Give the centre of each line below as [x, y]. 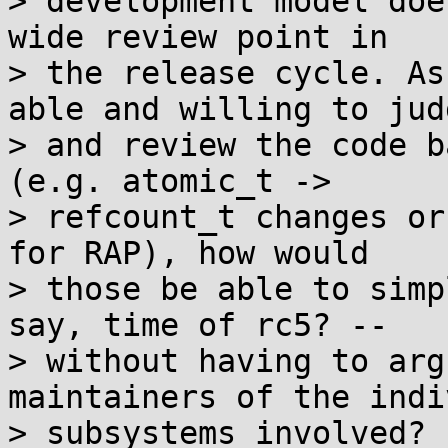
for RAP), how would [188, 253]
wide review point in [198, 37]
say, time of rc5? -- [198, 325]
